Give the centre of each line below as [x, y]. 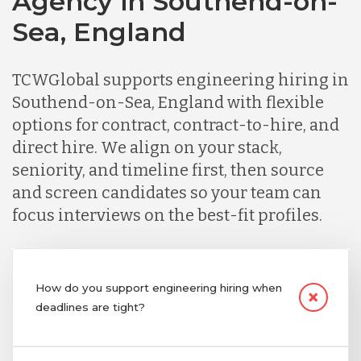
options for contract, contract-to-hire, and [176, 124]
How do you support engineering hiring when [158, 287]
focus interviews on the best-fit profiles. [167, 215]
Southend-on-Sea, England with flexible [168, 102]
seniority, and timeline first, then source [168, 170]
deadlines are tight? [90, 307]
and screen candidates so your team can [167, 192]
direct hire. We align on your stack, [147, 147]
